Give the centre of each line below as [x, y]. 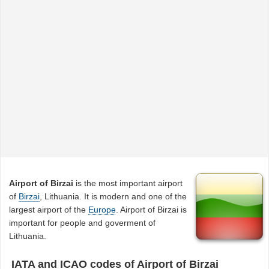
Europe [102, 209]
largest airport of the [49, 209]
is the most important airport [128, 183]
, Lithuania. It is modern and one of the [113, 196]
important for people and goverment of [83, 222]
